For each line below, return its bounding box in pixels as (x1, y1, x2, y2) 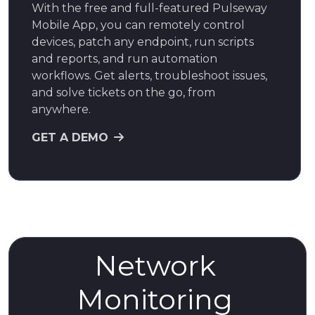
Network (94, 247, 216, 283)
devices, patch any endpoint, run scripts (32, 34, 254, 49)
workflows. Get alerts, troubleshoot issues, (32, 68, 267, 82)
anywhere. (32, 102, 94, 116)
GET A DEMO (32, 130, 108, 144)
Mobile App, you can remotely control (32, 18, 245, 32)
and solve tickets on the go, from (32, 85, 215, 99)
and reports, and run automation (32, 51, 217, 65)
